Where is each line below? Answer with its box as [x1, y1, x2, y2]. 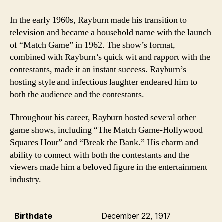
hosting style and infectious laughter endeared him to [10, 76, 197, 88]
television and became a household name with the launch [10, 26, 211, 38]
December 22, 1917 [101, 211, 171, 221]
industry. [10, 174, 41, 185]
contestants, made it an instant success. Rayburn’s [10, 63, 186, 75]
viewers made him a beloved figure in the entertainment [10, 162, 207, 173]
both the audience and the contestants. [10, 88, 144, 100]
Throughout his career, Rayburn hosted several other [10, 112, 196, 123]
